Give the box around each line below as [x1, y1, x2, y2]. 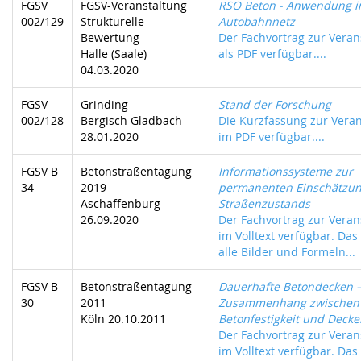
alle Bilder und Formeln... [218, 244, 355, 259]
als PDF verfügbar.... [218, 46, 326, 61]
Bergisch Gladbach [81, 113, 182, 128]
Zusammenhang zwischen [218, 295, 359, 310]
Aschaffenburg [81, 196, 160, 211]
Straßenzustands [218, 196, 310, 211]
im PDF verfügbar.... [218, 129, 325, 144]
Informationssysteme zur [218, 164, 353, 179]
